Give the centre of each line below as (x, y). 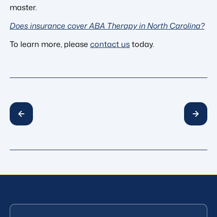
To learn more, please (50, 44)
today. (142, 44)
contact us (110, 44)
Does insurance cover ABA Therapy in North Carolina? (107, 25)
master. (23, 7)
